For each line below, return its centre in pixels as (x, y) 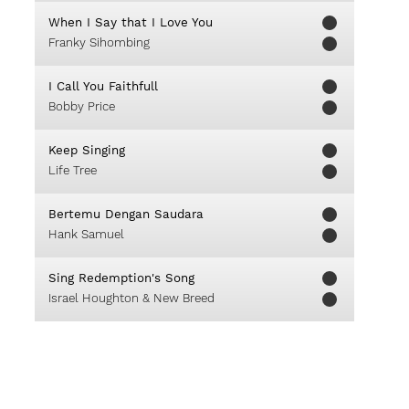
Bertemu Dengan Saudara (126, 214)
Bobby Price (82, 106)
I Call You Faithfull (103, 86)
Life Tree (73, 170)
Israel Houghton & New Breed (131, 298)
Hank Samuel (86, 234)
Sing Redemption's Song (121, 278)
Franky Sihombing (99, 42)
